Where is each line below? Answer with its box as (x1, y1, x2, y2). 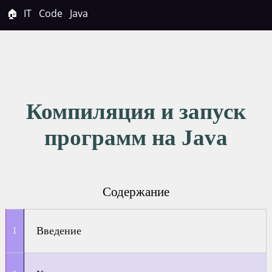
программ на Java (44, 125, 228, 150)
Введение (36, 225, 82, 237)
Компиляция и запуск (26, 99, 246, 124)
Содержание (102, 185, 169, 199)
